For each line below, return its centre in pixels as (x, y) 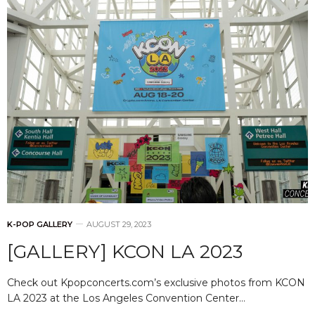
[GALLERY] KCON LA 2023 (125, 251)
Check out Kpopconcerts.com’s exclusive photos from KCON (156, 282)
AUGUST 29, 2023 (119, 224)
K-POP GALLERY (40, 224)
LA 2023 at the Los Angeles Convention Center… (126, 298)
